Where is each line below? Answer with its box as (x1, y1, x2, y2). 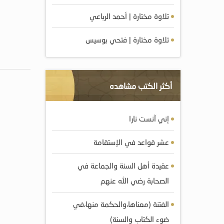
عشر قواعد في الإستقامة (93, 137, 169, 146)
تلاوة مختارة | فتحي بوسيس (85, 35, 169, 44)
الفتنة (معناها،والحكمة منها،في (73, 199, 169, 208)
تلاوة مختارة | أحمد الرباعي (89, 11, 169, 20)
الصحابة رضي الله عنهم (100, 176, 169, 185)
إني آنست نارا (129, 114, 169, 123)
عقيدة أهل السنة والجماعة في (77, 161, 169, 170)
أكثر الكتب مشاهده (109, 81, 172, 90)
